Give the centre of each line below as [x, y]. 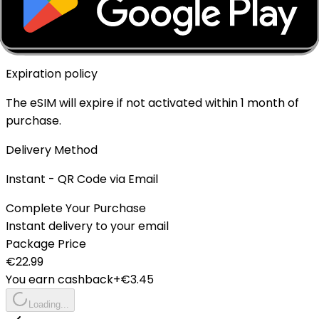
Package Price [46, 244]
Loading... [49, 304]
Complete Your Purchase [76, 208]
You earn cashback [59, 279]
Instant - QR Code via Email [82, 179]
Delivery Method [52, 150]
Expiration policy [52, 73]
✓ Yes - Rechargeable [67, 44]
